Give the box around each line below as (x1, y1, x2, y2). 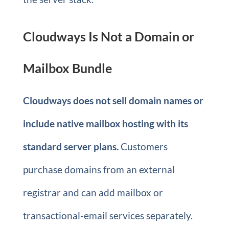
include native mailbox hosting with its (22, 118, 188, 129)
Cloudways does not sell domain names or (22, 95, 203, 106)
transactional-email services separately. (22, 210, 193, 221)
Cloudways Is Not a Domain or (22, 29, 194, 44)
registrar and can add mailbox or (22, 187, 163, 198)
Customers (118, 141, 168, 152)
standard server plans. (22, 141, 119, 152)
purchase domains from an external (22, 164, 175, 175)
